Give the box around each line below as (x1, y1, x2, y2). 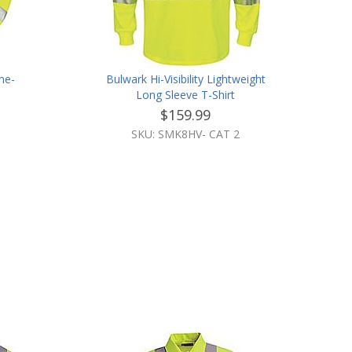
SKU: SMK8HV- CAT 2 (131, 126, 240, 141)
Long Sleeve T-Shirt (136, 87, 236, 102)
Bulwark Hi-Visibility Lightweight (105, 71, 266, 86)
